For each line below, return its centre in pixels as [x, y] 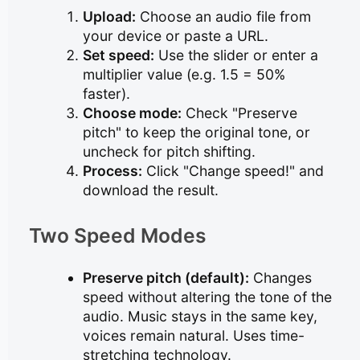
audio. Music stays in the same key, [200, 317]
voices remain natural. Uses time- [193, 336]
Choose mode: [132, 113]
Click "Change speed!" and [233, 171]
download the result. [150, 190]
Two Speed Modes [118, 235]
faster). [106, 94]
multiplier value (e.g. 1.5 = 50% [184, 75]
